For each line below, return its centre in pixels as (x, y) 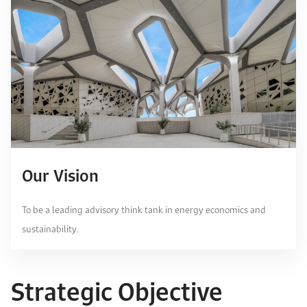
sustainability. (50, 229)
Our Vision (60, 176)
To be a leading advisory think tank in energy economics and (144, 210)
